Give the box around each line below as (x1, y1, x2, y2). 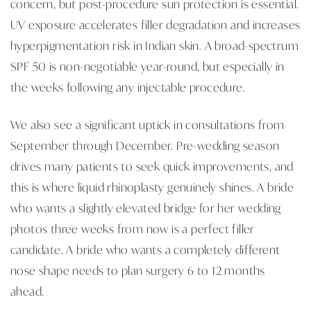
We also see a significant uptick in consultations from (10, 115, 285, 133)
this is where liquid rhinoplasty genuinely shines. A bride (10, 178, 294, 195)
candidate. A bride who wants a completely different (10, 240, 280, 258)
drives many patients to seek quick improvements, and (10, 157, 294, 174)
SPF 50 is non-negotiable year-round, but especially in (10, 57, 285, 74)
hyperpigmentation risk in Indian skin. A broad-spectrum (10, 36, 299, 53)
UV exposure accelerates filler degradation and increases (10, 15, 301, 33)
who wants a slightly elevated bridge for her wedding (10, 199, 281, 216)
